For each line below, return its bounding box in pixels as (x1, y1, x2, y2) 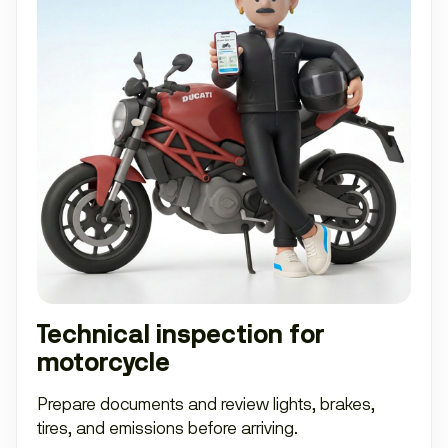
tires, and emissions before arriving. (37, 416, 298, 439)
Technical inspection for (37, 318, 325, 350)
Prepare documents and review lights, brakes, (37, 392, 375, 415)
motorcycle (37, 346, 170, 378)
